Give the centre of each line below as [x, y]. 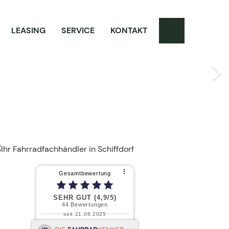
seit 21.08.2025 [85, 214]
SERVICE [78, 30]
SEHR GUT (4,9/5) [85, 198]
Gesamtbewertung [85, 173]
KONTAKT [129, 30]
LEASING [28, 30]
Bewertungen [89, 204]
